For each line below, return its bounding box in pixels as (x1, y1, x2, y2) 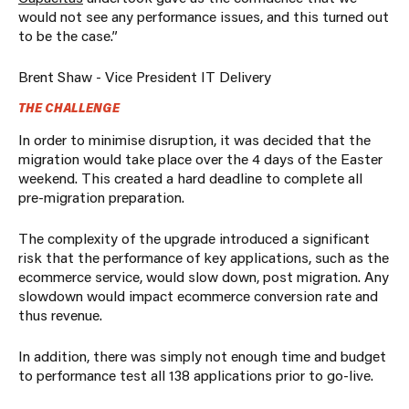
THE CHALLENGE (18, 100, 120, 117)
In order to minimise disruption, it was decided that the (18, 130, 371, 150)
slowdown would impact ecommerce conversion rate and (18, 286, 378, 306)
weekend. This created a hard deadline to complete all (18, 168, 362, 188)
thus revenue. (18, 305, 102, 325)
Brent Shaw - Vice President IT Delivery (18, 67, 271, 87)
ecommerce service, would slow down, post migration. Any (18, 267, 389, 287)
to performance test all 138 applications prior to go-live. (18, 365, 373, 385)
